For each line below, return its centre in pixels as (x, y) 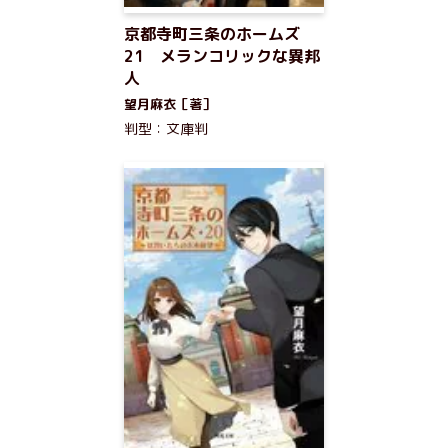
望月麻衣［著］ (169, 104)
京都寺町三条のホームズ (212, 34)
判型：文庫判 (166, 128)
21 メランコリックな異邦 (222, 56)
